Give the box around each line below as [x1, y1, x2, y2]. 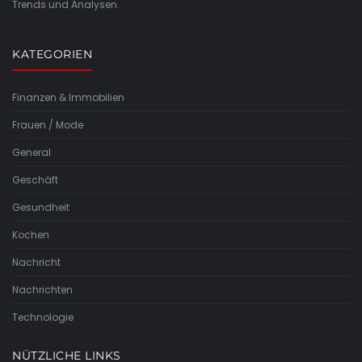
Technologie [12, 309, 74, 324]
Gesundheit [12, 200, 69, 214]
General [12, 145, 51, 159]
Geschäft [12, 172, 58, 187]
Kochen [12, 227, 49, 242]
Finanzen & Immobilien [12, 90, 124, 104]
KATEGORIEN [12, 46, 92, 61]
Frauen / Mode [12, 117, 83, 132]
